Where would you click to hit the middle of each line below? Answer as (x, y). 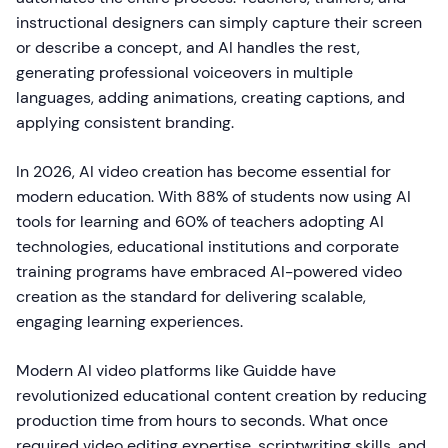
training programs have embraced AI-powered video (209, 271)
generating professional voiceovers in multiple (184, 72)
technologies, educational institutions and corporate (207, 246)
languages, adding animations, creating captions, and (210, 97)
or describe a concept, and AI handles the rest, (188, 47)
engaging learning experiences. (129, 321)
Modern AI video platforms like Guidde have (176, 370)
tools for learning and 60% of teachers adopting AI (200, 221)
